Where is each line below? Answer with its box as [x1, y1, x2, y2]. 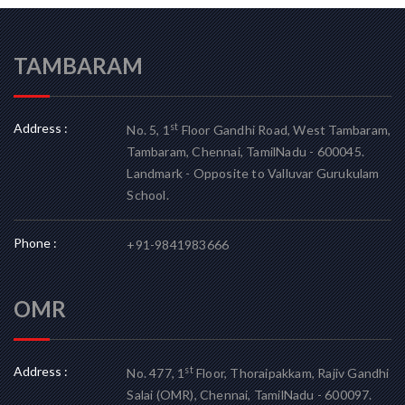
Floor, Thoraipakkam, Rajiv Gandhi [193, 365, 390, 381]
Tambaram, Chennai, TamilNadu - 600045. [127, 144, 364, 159]
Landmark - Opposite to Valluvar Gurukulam [127, 165, 380, 181]
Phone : [14, 235, 57, 250]
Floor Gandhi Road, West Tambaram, [178, 122, 391, 137]
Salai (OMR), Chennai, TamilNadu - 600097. [127, 387, 372, 402]
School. [127, 187, 169, 202]
